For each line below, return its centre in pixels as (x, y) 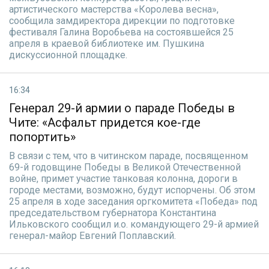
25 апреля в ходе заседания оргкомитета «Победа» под (133, 201)
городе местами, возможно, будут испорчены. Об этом (132, 190)
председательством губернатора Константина (113, 213)
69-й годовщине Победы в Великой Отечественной (125, 167)
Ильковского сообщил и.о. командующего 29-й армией (134, 224)
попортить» (42, 137)
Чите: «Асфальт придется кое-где (105, 122)
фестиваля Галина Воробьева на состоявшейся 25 (121, 32)
